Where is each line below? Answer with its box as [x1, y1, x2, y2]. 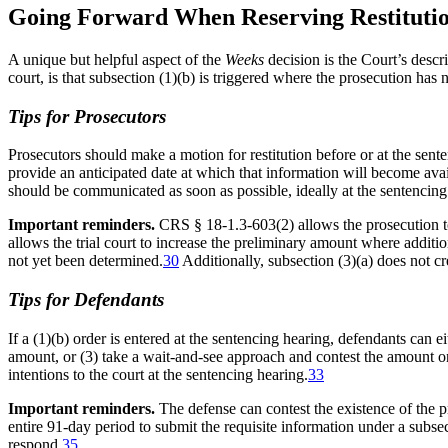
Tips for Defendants [8, 288, 164, 310]
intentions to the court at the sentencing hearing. [8, 365, 308, 383]
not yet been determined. [8, 252, 163, 270]
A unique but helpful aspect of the [8, 50, 225, 68]
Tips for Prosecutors [8, 105, 166, 127]
